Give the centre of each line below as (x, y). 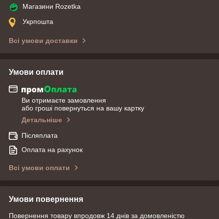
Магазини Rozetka (52, 6)
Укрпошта (38, 21)
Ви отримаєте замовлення (64, 100)
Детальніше (42, 120)
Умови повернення (46, 199)
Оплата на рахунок (52, 150)
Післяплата (40, 136)
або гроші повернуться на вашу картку (83, 108)
